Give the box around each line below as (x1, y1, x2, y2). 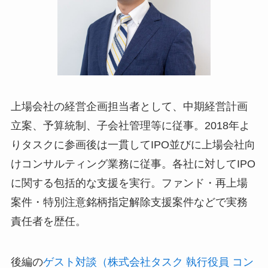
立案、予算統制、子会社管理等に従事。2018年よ (10, 119, 250, 132)
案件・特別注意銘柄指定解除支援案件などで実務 (10, 196, 248, 208)
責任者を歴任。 (10, 215, 86, 227)
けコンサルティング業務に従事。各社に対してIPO (10, 157, 255, 170)
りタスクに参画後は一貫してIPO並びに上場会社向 (10, 138, 255, 151)
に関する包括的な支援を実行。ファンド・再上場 (10, 176, 248, 189)
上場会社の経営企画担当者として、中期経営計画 (10, 100, 248, 112)
